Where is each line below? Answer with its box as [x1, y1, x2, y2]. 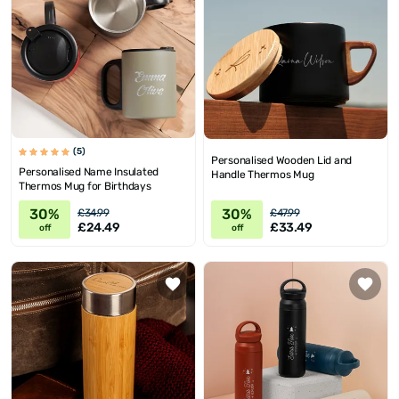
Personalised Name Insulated [19, 166, 159, 179]
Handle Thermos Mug [211, 168, 314, 181]
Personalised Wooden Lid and [211, 154, 353, 167]
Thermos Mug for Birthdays [19, 180, 151, 193]
